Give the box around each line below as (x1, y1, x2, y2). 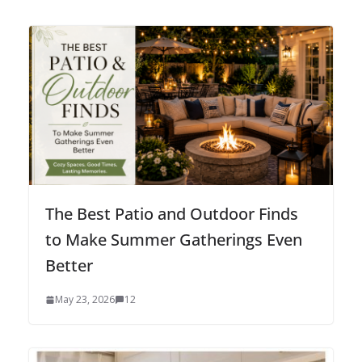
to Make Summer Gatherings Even (45, 229, 302, 251)
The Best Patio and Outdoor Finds (45, 203, 298, 225)
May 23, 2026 (55, 293, 115, 307)
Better (45, 255, 93, 277)
